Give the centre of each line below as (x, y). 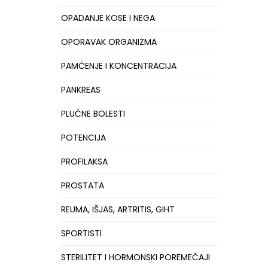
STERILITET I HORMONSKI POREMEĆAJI (135, 257)
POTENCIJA (83, 138)
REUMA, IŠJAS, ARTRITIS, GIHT (118, 209)
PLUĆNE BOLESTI (93, 114)
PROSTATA (83, 185)
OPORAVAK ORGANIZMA (109, 42)
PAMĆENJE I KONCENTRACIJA (119, 66)
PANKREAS (81, 90)
